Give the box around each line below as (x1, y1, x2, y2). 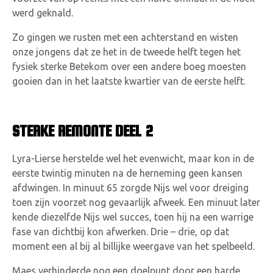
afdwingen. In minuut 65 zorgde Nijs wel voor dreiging (12, 182, 249, 194)
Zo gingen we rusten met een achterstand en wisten (12, 32, 238, 43)
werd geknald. (12, 7, 73, 19)
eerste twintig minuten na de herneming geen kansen (12, 168, 243, 179)
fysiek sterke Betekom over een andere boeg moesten (12, 61, 246, 73)
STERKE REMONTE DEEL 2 (12, 122, 153, 140)
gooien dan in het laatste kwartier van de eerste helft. (12, 76, 246, 87)
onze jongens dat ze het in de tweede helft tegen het (12, 46, 241, 58)
